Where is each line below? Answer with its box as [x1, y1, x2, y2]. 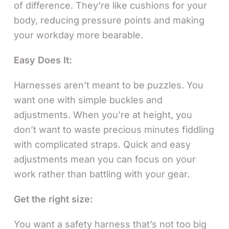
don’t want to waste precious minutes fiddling [14, 124, 214, 135]
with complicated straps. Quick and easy [14, 139, 191, 150]
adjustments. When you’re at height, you [14, 109, 192, 120]
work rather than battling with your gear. [14, 168, 190, 179]
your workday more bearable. [14, 29, 143, 40]
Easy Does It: [14, 54, 72, 65]
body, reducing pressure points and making [14, 14, 204, 26]
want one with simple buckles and [14, 94, 163, 105]
